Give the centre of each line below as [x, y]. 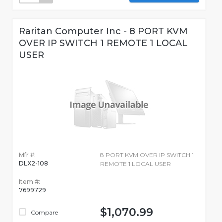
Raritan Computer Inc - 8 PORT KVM [103, 31]
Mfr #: [27, 155]
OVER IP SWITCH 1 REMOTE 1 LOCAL [103, 43]
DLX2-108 [33, 164]
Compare [44, 213]
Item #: [29, 182]
